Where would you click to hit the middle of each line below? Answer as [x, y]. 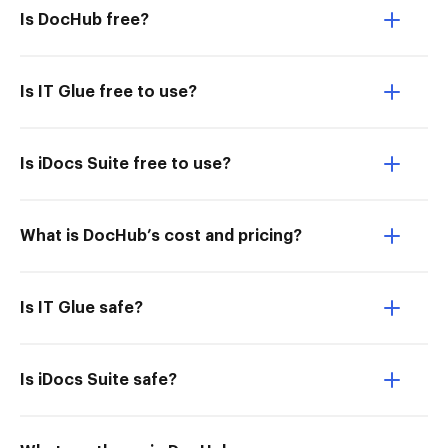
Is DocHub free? [84, 20]
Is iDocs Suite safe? [98, 380]
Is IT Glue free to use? [108, 92]
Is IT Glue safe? [81, 308]
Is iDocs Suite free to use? [125, 164]
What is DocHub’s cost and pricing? [161, 236]
